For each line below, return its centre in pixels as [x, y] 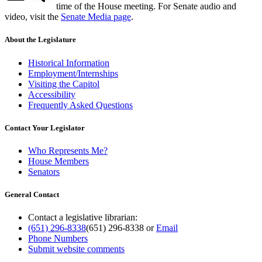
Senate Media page [96, 17]
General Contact [32, 195]
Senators [44, 171]
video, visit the [33, 17]
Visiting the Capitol [64, 84]
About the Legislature [40, 40]
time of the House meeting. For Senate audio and [146, 6]
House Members [58, 161]
